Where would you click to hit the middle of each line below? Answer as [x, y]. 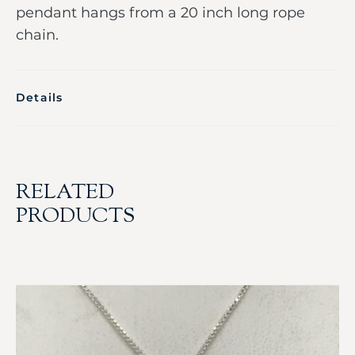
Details [40, 97]
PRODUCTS [76, 217]
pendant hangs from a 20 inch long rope [160, 12]
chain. [41, 34]
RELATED [65, 193]
